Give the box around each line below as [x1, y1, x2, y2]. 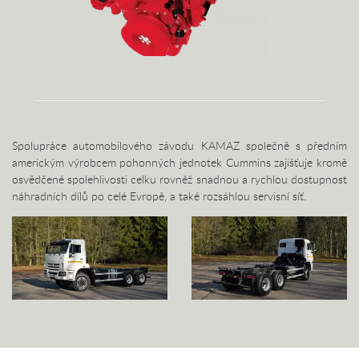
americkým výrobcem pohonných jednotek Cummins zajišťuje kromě [12, 155, 347, 170]
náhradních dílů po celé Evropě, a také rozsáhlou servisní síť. [12, 188, 306, 204]
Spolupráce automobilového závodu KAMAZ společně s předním [12, 138, 347, 153]
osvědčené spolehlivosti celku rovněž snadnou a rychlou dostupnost [12, 171, 347, 187]
